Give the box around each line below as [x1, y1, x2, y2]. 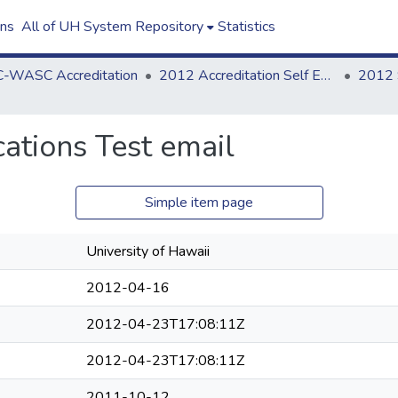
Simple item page [145, 193, 253, 212]
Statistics [217, 17, 275, 36]
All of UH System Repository [20, 17, 203, 36]
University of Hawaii [86, 242, 210, 261]
